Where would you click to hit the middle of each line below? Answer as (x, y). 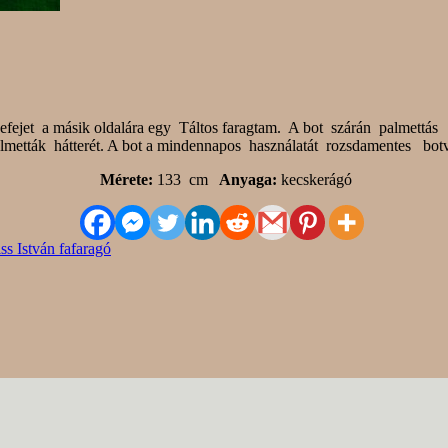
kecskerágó (314, 179)
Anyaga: (246, 179)
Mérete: (126, 179)
